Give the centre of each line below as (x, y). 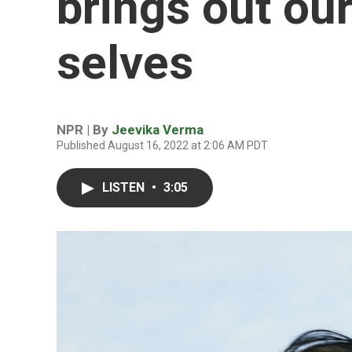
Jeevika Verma (158, 130)
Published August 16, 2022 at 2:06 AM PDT (162, 145)
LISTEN (125, 187)
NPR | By (84, 130)
